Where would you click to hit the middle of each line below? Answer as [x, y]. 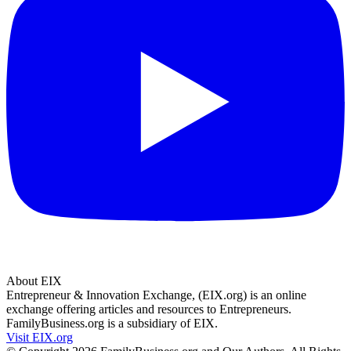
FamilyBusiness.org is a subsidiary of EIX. [112, 323]
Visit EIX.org [40, 337]
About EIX [34, 280]
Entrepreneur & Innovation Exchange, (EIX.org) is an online [156, 295]
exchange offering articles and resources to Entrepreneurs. [149, 309]
